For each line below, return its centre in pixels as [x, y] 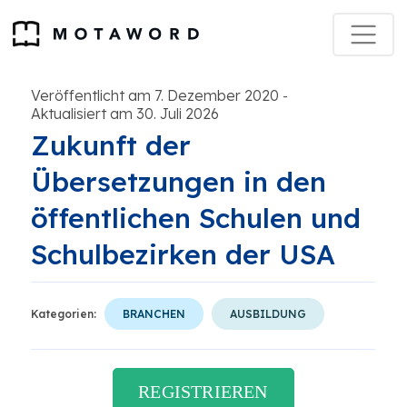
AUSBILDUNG [268, 314]
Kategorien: [64, 314]
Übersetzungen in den [179, 182]
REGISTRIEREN [203, 392]
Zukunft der [111, 145]
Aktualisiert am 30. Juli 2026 [125, 114]
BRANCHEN [154, 314]
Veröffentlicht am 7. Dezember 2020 [155, 95]
